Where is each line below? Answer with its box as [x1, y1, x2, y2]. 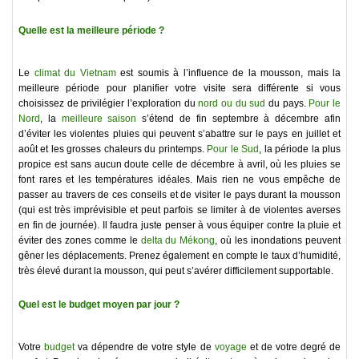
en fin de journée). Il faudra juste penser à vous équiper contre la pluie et [18, 220, 341, 232]
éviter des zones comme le [18, 235, 141, 247]
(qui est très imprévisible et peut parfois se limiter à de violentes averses [18, 204, 341, 216]
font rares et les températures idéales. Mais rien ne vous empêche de [18, 174, 341, 186]
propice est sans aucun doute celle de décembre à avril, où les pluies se [18, 159, 341, 171]
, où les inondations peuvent [215, 235, 341, 247]
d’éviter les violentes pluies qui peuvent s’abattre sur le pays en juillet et [18, 128, 341, 140]
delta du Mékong [140, 235, 216, 247]
